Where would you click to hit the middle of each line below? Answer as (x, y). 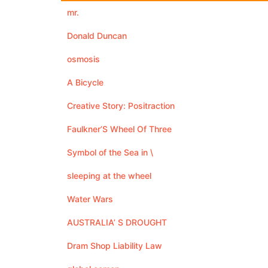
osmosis (83, 59)
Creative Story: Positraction (121, 106)
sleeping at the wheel (109, 176)
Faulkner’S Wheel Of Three (119, 129)
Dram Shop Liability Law (115, 246)
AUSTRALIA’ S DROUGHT (117, 222)
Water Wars (90, 199)
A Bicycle (85, 82)
